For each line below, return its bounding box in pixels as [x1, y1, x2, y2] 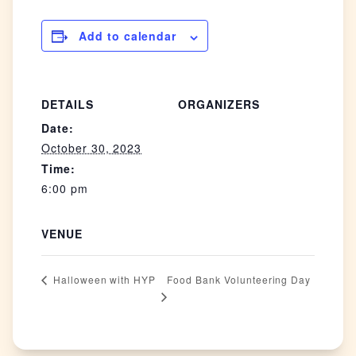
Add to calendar [78, 28, 177, 44]
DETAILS [41, 96, 94, 113]
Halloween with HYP [50, 273, 157, 287]
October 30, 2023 [41, 140, 142, 157]
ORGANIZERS [178, 96, 260, 113]
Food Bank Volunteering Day [167, 272, 311, 286]
